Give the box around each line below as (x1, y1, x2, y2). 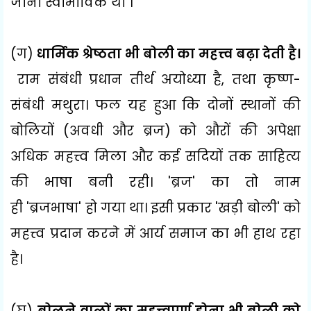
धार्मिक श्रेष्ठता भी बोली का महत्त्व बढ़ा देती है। (33, 44, 301, 63)
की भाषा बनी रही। (10, 172, 169, 192)
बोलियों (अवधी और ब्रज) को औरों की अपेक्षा (10, 121, 301, 140)
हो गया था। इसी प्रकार (85, 198, 216, 217)
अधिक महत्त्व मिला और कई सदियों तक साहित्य (10, 146, 301, 166)
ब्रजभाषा (29, 198, 79, 217)
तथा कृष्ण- (231, 69, 301, 89)
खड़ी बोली (218, 198, 277, 217)
